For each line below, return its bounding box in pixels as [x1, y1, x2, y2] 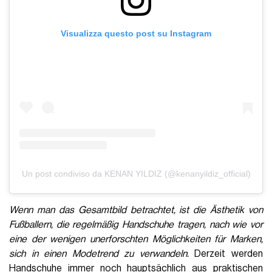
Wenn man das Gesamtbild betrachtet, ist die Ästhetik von [9, 205, 263, 215]
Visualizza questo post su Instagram [61, 29, 211, 39]
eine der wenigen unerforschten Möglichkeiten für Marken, [9, 234, 263, 244]
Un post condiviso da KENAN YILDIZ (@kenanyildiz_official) [21, 168, 251, 178]
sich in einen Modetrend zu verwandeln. [9, 248, 189, 259]
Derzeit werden [188, 248, 263, 259]
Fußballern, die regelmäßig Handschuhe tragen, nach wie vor [9, 219, 263, 229]
